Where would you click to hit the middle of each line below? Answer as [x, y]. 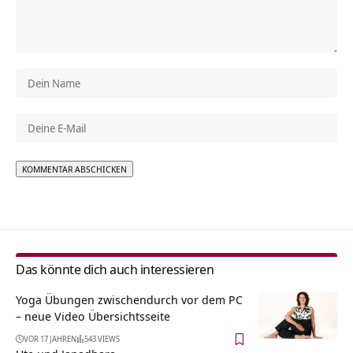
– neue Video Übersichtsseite [93, 316]
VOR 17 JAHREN [50, 338]
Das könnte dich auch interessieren [115, 269]
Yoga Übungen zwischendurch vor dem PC [129, 299]
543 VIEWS [102, 338]
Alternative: [46, 187]
